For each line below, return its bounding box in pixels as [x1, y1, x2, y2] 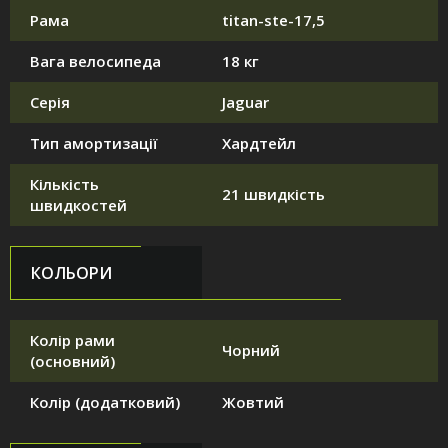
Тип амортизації [30, 133, 158, 154]
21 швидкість [222, 184, 325, 205]
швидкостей [30, 195, 127, 216]
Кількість [30, 174, 99, 195]
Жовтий [222, 392, 284, 413]
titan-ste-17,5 [222, 10, 325, 31]
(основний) [30, 351, 115, 372]
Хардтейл [222, 133, 296, 154]
